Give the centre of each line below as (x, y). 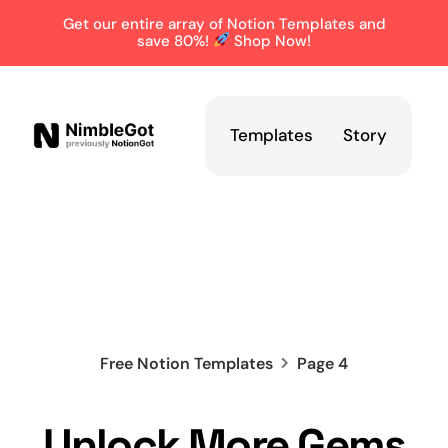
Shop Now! (271, 40)
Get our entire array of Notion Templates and (224, 24)
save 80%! (174, 40)
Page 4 (322, 363)
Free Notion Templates (186, 363)
